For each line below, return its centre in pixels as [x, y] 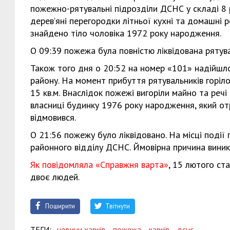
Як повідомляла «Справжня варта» [99, 165]
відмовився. [53, 117]
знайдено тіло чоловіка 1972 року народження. [126, 33]
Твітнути [118, 206]
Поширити [60, 206]
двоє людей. [55, 177]
